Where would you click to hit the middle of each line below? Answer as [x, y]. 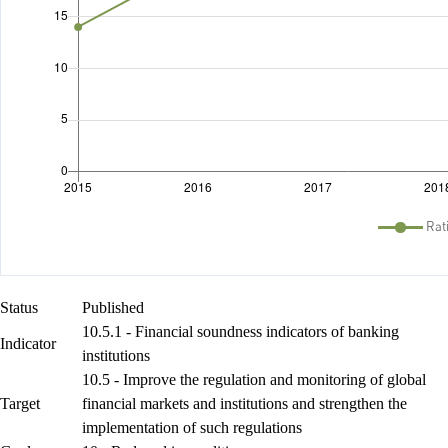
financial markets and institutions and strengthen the [244, 403]
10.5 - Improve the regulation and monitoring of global [254, 379]
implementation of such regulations [192, 427]
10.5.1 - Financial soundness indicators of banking [240, 331]
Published [113, 307]
